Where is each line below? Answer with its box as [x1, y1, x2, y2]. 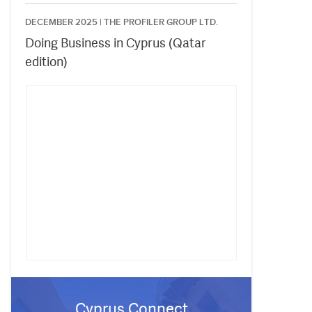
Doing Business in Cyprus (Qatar [25, 34, 206, 52]
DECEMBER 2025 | [25, 17, 104, 28]
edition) [25, 53, 68, 70]
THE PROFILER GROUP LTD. [104, 17, 218, 28]
